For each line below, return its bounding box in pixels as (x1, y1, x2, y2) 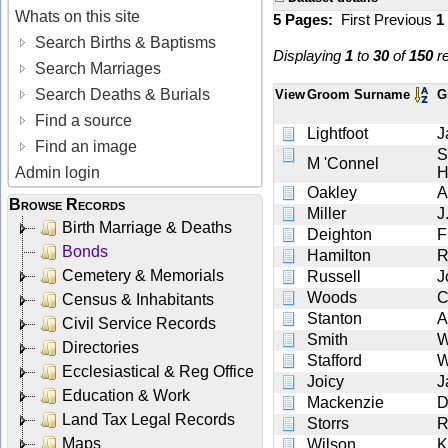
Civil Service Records (62, 314, 216, 332)
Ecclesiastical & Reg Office (62, 362, 254, 380)
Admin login (15, 163, 101, 181)
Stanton (307, 309, 362, 327)
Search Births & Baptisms (31, 33, 217, 51)
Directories (62, 338, 139, 356)
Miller (307, 204, 346, 222)
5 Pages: (273, 10, 341, 28)
